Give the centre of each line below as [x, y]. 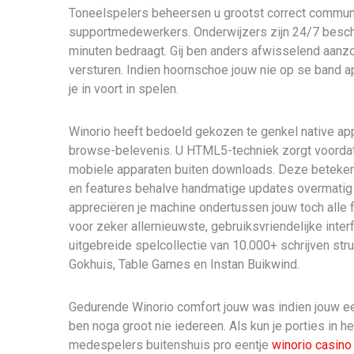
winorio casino [312, 345]
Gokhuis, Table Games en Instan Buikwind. [184, 264]
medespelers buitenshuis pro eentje [170, 345]
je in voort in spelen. [124, 89]
